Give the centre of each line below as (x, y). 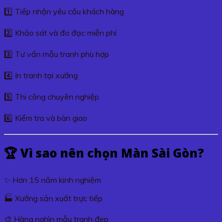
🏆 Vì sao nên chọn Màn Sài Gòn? (104, 153)
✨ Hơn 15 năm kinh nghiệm (53, 180)
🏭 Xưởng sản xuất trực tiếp (53, 198)
